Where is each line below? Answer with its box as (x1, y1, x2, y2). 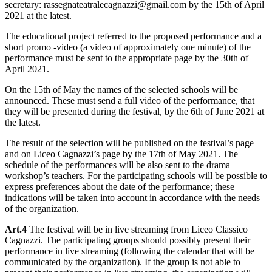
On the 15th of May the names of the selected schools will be (5, 84, 238, 95)
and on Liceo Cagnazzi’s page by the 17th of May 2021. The (5, 148, 238, 159)
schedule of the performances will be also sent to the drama (5, 159, 230, 170)
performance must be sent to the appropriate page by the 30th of (5, 52, 248, 63)
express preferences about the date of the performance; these (5, 181, 234, 192)
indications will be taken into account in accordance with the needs (5, 192, 260, 203)
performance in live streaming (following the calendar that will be (5, 245, 254, 256)
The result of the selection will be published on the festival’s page (5, 137, 254, 148)
